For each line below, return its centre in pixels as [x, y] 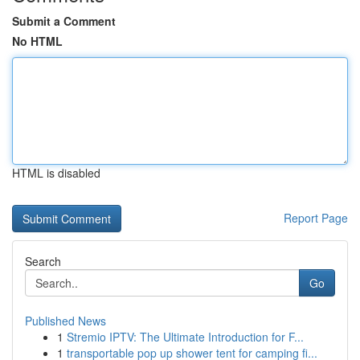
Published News [65, 321]
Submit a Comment [64, 21]
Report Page [316, 218]
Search [43, 261]
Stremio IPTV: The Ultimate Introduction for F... [185, 337]
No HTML [37, 41]
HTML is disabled [56, 173]
